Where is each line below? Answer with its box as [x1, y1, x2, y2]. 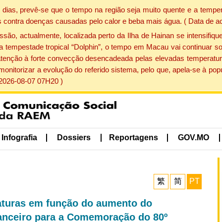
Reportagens [109, 133, 158, 142]
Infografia [1, 133, 37, 142]
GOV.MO [178, 133, 210, 142]
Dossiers [57, 133, 91, 142]
